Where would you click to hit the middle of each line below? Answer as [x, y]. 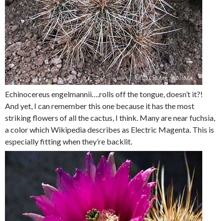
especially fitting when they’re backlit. [69, 141]
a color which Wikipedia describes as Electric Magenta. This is [110, 129]
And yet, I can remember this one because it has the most [100, 106]
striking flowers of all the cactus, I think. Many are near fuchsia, [110, 118]
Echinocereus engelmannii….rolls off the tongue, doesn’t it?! [104, 94]
